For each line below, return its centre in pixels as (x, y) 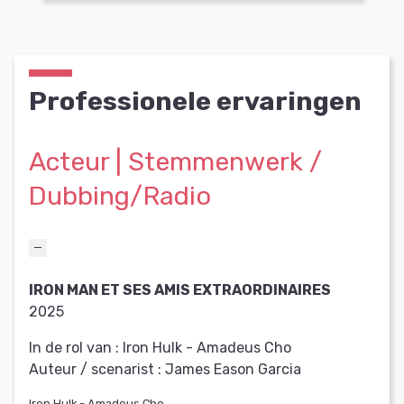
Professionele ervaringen (195, 101)
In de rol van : (74, 347)
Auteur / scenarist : (95, 369)
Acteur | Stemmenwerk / (175, 161)
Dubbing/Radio (120, 195)
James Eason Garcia (233, 369)
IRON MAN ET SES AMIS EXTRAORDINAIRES (180, 289)
